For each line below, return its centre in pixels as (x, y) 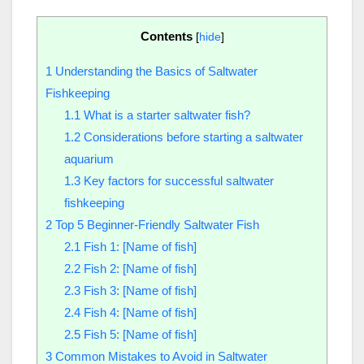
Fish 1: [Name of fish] (138, 247)
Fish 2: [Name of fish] (138, 269)
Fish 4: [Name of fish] (138, 313)
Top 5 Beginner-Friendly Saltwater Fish (156, 225)
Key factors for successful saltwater (177, 181)
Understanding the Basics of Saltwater (155, 71)
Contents (166, 37)
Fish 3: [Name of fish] (138, 291)
